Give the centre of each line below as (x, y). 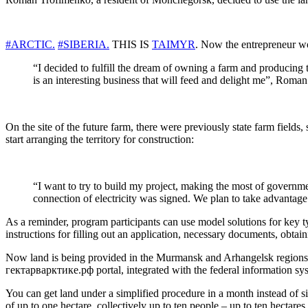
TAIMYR (174, 45)
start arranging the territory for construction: (100, 140)
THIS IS (131, 45)
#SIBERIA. (84, 45)
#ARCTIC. (30, 45)
